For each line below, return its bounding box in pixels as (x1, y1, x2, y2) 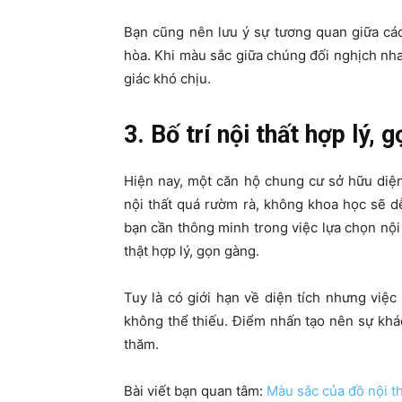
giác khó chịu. (124, 70, 211, 88)
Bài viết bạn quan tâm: (124, 382, 267, 400)
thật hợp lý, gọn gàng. (124, 242, 259, 260)
